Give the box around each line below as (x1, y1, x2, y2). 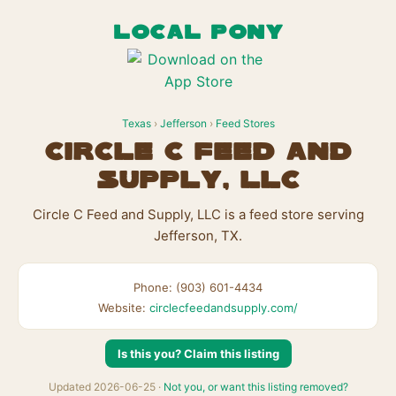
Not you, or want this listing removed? (163, 380, 348, 393)
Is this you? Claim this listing (117, 346, 279, 361)
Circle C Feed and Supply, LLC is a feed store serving (32, 206, 364, 223)
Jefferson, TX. (154, 227, 242, 244)
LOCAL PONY (113, 24, 283, 42)
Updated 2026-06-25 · (48, 380, 164, 393)
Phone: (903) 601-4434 (133, 280, 263, 294)
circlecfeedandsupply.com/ (149, 301, 298, 315)
